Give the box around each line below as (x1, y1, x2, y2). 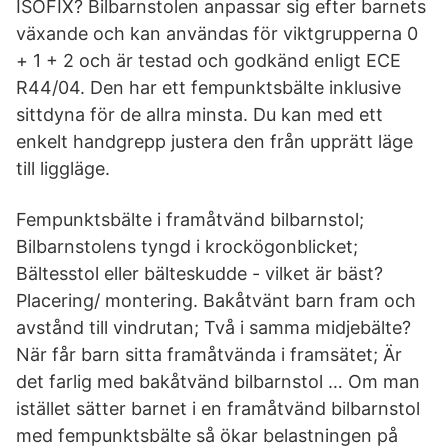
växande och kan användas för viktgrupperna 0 (16, 23, 418, 44)
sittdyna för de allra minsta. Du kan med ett (16, 104, 383, 125)
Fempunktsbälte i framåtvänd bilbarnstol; (16, 209, 364, 230)
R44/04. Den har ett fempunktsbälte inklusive (16, 77, 401, 98)
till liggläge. (16, 158, 110, 179)
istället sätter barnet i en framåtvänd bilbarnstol (16, 398, 420, 419)
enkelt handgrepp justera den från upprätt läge (16, 131, 413, 152)
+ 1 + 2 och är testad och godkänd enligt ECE (16, 50, 401, 71)
